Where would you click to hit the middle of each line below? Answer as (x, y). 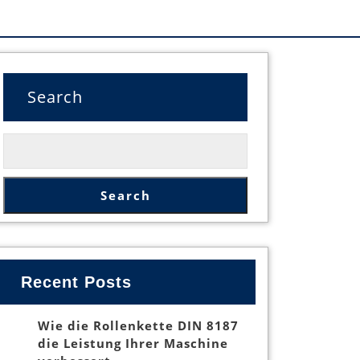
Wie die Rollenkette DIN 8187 (138, 326)
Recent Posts (77, 282)
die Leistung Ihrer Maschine (133, 344)
